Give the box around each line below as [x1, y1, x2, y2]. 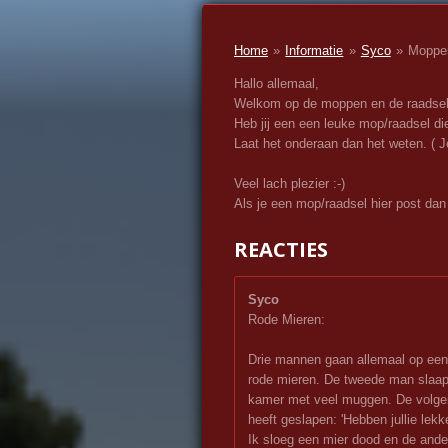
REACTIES [234, 236, 328, 264]
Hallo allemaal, [234, 76, 323, 92]
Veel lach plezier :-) [234, 176, 345, 192]
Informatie [285, 43, 344, 59]
